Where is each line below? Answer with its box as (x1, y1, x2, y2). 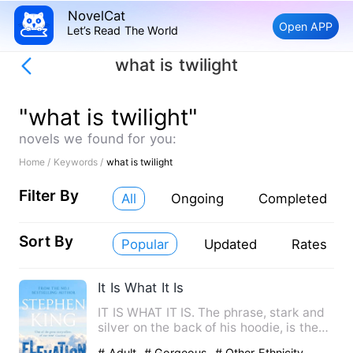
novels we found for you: (18, 131, 176, 147)
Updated (203, 236, 257, 252)
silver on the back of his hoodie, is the (98, 320, 318, 336)
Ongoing (171, 190, 225, 206)
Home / (18, 156, 54, 169)
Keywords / (53, 156, 106, 169)
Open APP (279, 19, 333, 33)
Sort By (18, 232, 74, 251)
